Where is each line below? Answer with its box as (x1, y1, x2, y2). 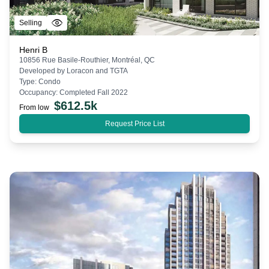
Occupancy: (19, 88, 59, 97)
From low (19, 103, 49, 112)
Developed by (19, 66, 67, 75)
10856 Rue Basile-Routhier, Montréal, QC (19, 55, 155, 64)
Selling (19, 18, 42, 27)
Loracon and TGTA (67, 66, 128, 75)
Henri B (19, 44, 47, 55)
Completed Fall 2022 (59, 88, 128, 97)
